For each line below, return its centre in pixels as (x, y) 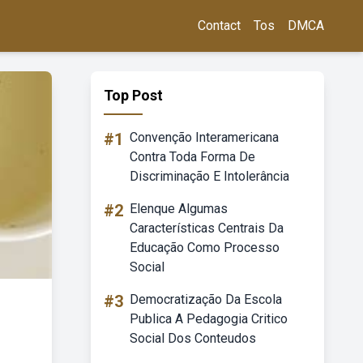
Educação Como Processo (205, 248)
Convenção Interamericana (204, 137)
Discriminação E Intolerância (209, 176)
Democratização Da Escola (206, 299)
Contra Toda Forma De (192, 157)
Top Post (133, 95)
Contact (219, 26)
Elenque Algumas (179, 209)
